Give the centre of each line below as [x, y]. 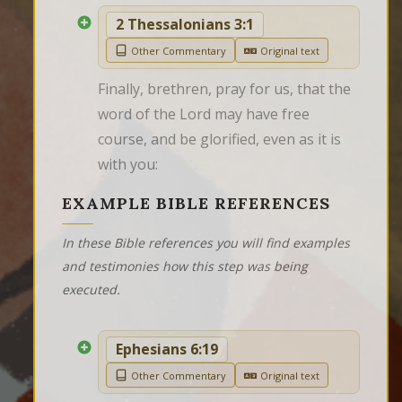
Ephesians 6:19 [167, 350]
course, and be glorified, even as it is [219, 140]
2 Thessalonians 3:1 [185, 25]
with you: [128, 165]
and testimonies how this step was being [185, 267]
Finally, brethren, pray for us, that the [224, 89]
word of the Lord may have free [204, 114]
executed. [91, 290]
